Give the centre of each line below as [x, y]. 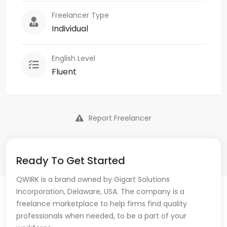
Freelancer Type [80, 15]
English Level [73, 58]
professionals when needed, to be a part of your [101, 216]
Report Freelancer [120, 118]
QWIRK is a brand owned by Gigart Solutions [93, 179]
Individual [70, 28]
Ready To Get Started [71, 160]
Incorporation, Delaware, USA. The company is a [100, 191]
